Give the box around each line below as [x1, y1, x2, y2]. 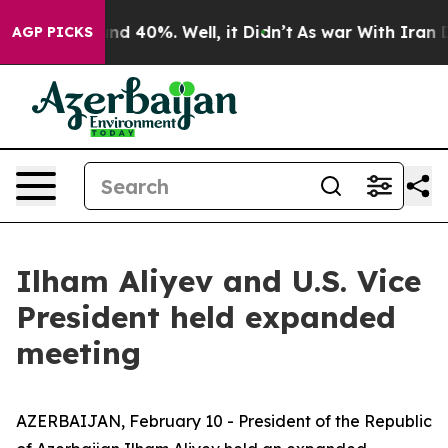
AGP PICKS [12, 23, 93, 41]
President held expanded [16, 298, 396, 336]
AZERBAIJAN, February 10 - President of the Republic [16, 411, 432, 431]
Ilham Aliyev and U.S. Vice [16, 262, 421, 300]
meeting [16, 334, 141, 372]
